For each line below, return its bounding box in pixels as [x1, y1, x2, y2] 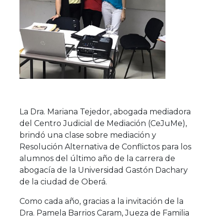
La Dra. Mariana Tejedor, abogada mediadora [19, 107, 191, 116]
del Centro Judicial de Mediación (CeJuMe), [19, 118, 187, 128]
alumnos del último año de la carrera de [19, 153, 175, 163]
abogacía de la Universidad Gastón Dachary [19, 165, 188, 175]
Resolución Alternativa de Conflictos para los [19, 142, 191, 151]
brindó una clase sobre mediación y [19, 130, 156, 140]
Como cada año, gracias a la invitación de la [19, 196, 183, 206]
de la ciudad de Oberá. [19, 177, 107, 186]
